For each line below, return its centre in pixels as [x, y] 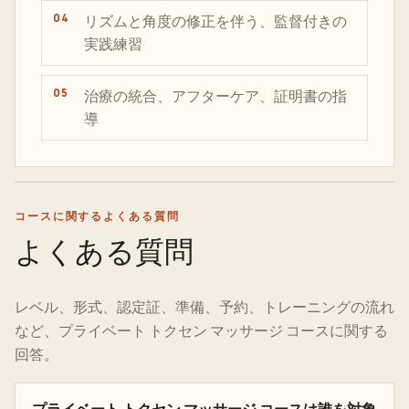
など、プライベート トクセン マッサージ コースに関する [201, 330]
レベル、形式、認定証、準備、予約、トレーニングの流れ [204, 307]
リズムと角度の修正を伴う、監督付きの [215, 21]
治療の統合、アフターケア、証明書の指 [215, 96]
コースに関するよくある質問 [97, 216]
